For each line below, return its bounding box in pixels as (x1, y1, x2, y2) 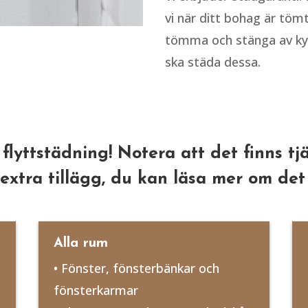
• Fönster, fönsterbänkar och (53, 259, 219, 276)
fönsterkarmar (53, 281, 138, 298)
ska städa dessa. (165, 54, 261, 71)
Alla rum (53, 236, 108, 250)
